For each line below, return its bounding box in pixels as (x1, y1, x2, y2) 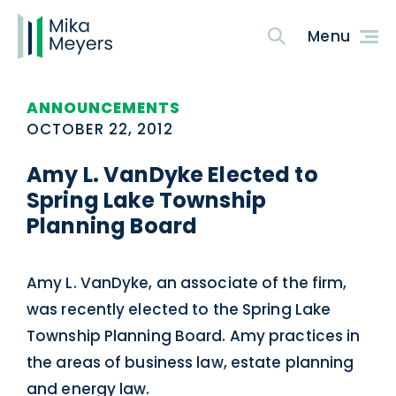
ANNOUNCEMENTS (27, 97, 181, 118)
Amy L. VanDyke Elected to (27, 160, 318, 189)
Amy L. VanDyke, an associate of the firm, (27, 272, 347, 293)
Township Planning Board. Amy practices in (27, 325, 361, 346)
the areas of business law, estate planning (27, 352, 354, 373)
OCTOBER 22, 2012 (27, 118, 174, 140)
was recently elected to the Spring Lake (27, 299, 331, 320)
